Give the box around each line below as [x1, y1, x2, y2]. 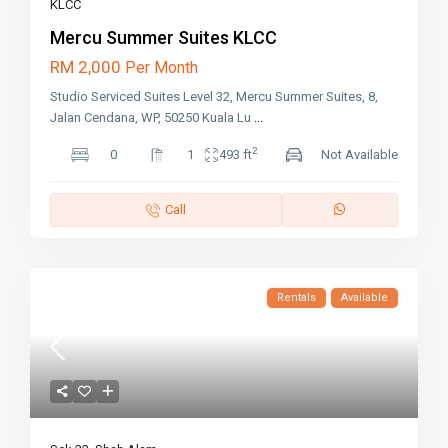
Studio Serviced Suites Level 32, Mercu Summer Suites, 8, [50, 89, 379, 105]
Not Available [320, 147, 398, 163]
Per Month [125, 58, 199, 78]
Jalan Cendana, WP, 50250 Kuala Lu [50, 110, 255, 126]
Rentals [276, 291, 316, 305]
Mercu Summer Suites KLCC [50, 27, 278, 49]
